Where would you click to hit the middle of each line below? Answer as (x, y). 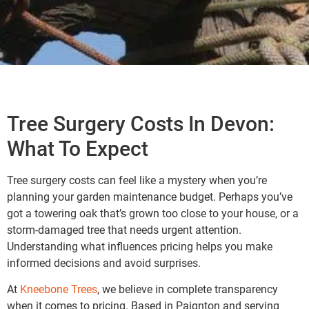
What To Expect (78, 149)
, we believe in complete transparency (188, 290)
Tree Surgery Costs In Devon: (141, 124)
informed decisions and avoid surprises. (104, 263)
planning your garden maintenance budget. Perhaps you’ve (150, 197)
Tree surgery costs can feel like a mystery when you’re (137, 180)
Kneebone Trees (59, 290)
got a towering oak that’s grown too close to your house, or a (153, 213)
